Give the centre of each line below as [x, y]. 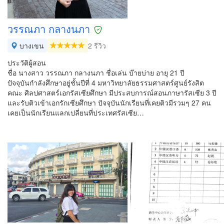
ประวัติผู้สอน [27, 62]
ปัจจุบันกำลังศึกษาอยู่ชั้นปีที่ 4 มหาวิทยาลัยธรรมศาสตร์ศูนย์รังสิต [106, 82]
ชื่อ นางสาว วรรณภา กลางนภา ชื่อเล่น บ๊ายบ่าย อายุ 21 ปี [96, 72]
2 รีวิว [97, 45]
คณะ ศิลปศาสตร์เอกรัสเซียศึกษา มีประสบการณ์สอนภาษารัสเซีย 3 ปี [112, 92]
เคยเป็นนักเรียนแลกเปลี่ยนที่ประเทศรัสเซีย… [76, 112]
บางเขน [31, 45]
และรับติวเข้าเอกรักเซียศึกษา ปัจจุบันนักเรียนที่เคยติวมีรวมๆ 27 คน [109, 102]
